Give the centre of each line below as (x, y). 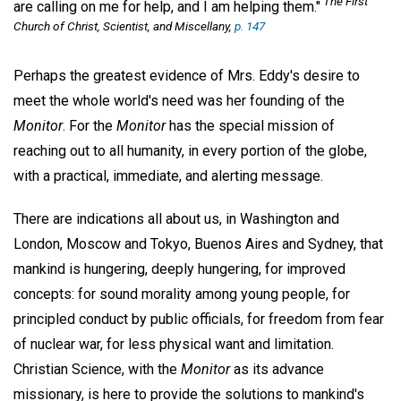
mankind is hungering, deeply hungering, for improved (179, 269)
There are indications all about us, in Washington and (176, 219)
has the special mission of (250, 125)
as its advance (277, 370)
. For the (90, 125)
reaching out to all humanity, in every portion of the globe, (190, 150)
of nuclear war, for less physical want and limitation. (174, 345)
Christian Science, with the (97, 370)
